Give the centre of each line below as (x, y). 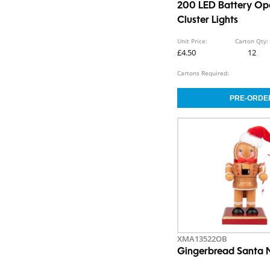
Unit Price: (193, 41)
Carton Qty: (252, 41)
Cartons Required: (203, 73)
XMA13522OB (202, 239)
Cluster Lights (208, 21)
